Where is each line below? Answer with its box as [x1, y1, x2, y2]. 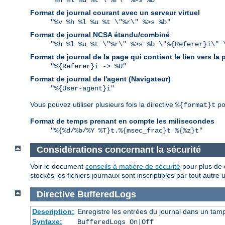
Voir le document [30, 162, 85, 170]
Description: [32, 207, 74, 216]
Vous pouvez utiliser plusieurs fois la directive [30, 100, 175, 109]
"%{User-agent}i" [50, 84, 115, 93]
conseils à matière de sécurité [85, 162, 180, 170]
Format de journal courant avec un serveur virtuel [30, 9, 200, 17]
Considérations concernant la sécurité [36, 145, 201, 155]
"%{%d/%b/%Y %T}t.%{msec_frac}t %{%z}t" [50, 127, 203, 135]
